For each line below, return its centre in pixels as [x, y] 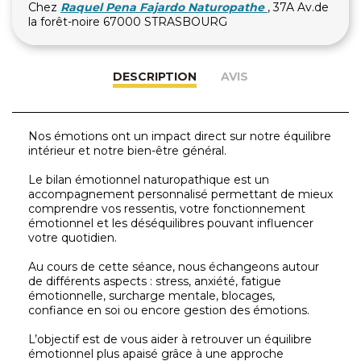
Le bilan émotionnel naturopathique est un [149, 180]
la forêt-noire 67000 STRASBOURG [128, 22]
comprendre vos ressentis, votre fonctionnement [167, 209]
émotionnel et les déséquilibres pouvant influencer [171, 223]
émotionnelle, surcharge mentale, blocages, [151, 296]
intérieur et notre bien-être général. [127, 151]
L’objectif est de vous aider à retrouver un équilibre [170, 339]
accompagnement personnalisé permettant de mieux [180, 194]
